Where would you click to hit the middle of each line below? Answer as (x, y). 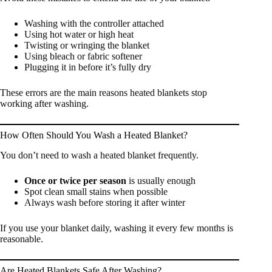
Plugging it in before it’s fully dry (88, 67)
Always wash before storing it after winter (105, 202)
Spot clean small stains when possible (96, 191)
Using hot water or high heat (79, 35)
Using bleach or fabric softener (83, 56)
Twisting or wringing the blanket (87, 46)
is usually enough (161, 180)
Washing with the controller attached (94, 24)
